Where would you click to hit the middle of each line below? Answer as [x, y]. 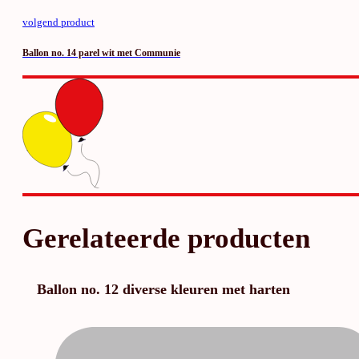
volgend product [58, 22]
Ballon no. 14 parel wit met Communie [101, 53]
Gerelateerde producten [166, 238]
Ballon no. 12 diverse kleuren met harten [164, 289]
